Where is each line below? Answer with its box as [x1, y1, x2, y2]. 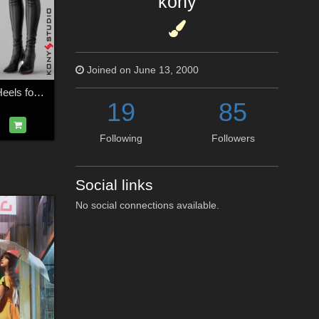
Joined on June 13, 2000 [84, 64, 199, 75]
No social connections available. [75, 199, 219, 211]
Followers [211, 132, 255, 144]
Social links [75, 177, 153, 193]
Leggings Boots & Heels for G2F [33, 85, 44, 98]
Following [99, 132, 142, 144]
